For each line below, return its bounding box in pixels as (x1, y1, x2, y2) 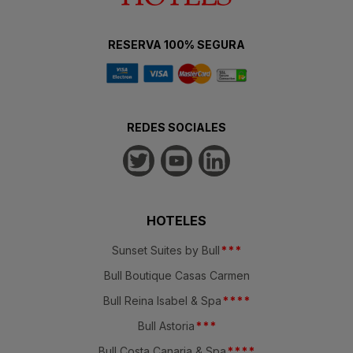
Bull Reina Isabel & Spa (103, 294, 221, 308)
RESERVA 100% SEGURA (108, 38, 245, 52)
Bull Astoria (137, 319, 195, 333)
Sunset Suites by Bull (112, 243, 220, 258)
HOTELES (147, 213, 206, 229)
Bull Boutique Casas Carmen (103, 269, 250, 283)
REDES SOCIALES (127, 121, 226, 135)
